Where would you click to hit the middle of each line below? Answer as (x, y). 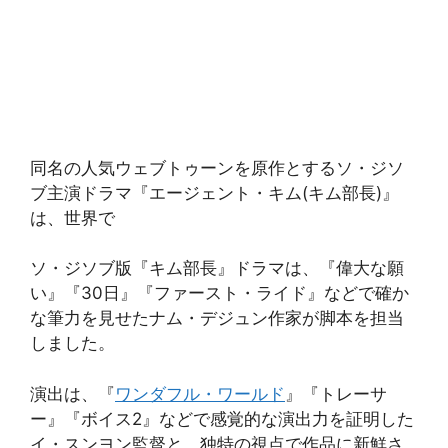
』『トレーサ (336, 393)
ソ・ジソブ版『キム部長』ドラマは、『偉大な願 (217, 268)
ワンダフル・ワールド (200, 393)
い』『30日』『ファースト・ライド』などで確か (219, 293)
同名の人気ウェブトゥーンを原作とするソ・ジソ (217, 167)
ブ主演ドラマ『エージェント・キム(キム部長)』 (214, 192)
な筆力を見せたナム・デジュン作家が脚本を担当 (217, 318)
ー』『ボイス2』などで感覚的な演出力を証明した (222, 418)
